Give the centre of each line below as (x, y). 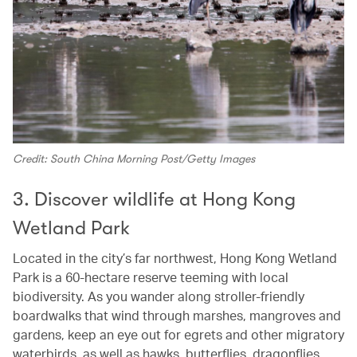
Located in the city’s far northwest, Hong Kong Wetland (175, 257)
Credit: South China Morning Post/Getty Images (134, 158)
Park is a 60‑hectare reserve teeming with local (151, 277)
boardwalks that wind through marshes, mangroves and (177, 315)
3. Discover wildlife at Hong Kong (154, 199)
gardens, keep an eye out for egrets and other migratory (178, 334)
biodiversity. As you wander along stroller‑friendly (159, 296)
